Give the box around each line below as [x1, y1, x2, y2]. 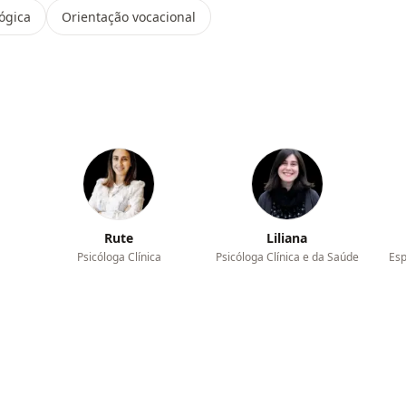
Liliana [266, 229, 308, 246]
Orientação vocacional [61, 8, 196, 25]
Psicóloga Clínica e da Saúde [215, 249, 359, 265]
